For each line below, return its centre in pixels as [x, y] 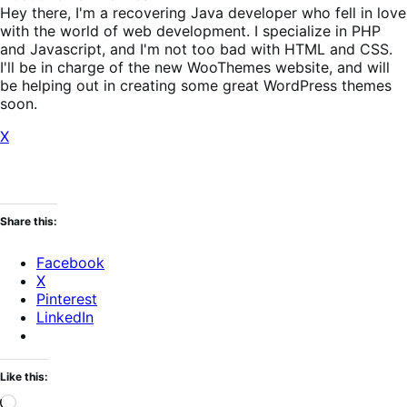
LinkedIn [65, 318]
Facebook [70, 263]
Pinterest [67, 299]
